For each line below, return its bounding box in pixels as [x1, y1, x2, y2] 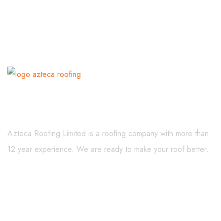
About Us [7, 101, 65, 122]
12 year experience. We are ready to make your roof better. [7, 144, 209, 155]
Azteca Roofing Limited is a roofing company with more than [7, 128, 209, 140]
